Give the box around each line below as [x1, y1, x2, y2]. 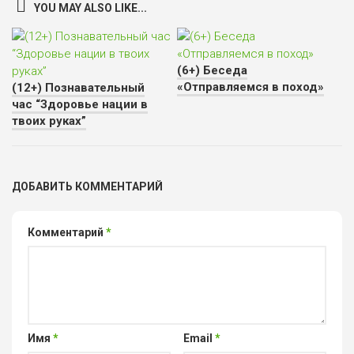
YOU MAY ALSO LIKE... [34, 2, 147, 15]
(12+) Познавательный [12, 81, 145, 96]
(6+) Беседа [177, 63, 247, 78]
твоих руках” [12, 114, 86, 129]
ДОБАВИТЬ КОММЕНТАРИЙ [12, 180, 163, 194]
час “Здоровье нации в [12, 97, 148, 112]
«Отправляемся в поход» [177, 80, 324, 95]
